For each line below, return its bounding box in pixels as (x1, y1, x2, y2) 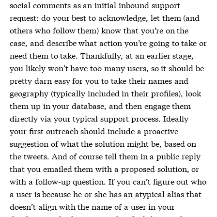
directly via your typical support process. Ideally (10, 112, 188, 124)
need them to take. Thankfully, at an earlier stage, (10, 49, 194, 61)
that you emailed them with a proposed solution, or (10, 163, 200, 174)
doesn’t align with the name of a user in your (10, 201, 175, 212)
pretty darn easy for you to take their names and (10, 75, 189, 86)
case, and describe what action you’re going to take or (10, 37, 207, 48)
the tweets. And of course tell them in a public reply (10, 150, 201, 162)
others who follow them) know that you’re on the (10, 24, 189, 36)
